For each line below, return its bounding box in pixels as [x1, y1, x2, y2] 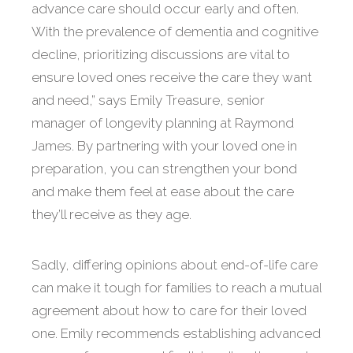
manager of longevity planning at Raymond [32, 115, 294, 132]
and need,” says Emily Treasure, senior [32, 92, 265, 109]
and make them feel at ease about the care [32, 184, 294, 200]
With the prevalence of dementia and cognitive [32, 24, 318, 40]
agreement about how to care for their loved [32, 303, 307, 319]
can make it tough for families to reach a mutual [32, 280, 321, 296]
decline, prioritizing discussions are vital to [32, 46, 290, 63]
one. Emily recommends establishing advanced [32, 325, 321, 342]
